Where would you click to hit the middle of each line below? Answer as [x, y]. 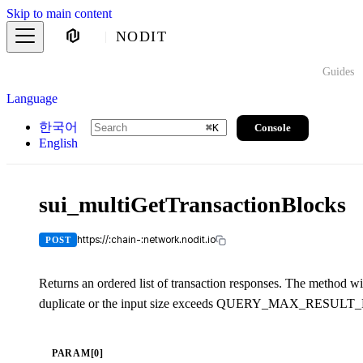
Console [273, 127]
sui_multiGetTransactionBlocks [192, 205]
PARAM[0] [78, 354]
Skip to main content [59, 13]
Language [32, 98]
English [58, 143]
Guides [338, 72]
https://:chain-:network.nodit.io [147, 240]
